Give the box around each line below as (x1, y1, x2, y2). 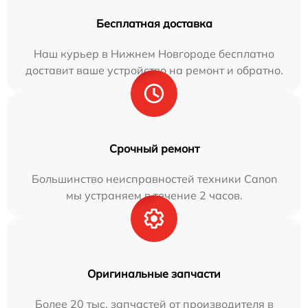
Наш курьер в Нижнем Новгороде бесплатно (34, 47, 274, 60)
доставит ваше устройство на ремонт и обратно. (25, 63, 283, 77)
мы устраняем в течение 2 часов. (65, 188, 243, 202)
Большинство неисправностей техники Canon (31, 172, 277, 186)
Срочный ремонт (109, 142, 199, 155)
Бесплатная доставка (96, 16, 212, 30)
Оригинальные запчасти (87, 267, 221, 280)
